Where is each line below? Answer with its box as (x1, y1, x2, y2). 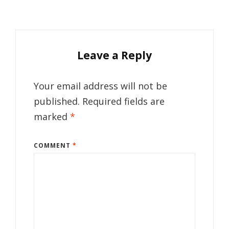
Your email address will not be (34, 80, 167, 93)
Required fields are (82, 95, 165, 108)
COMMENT (34, 141, 73, 150)
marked (34, 110, 70, 123)
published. (34, 95, 80, 108)
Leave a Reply (77, 48, 152, 62)
